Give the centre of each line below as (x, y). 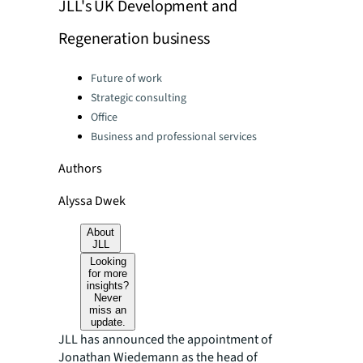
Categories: (89, 74)
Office (104, 117)
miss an (108, 310)
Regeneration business (134, 39)
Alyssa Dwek (92, 201)
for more (108, 273)
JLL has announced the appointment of (165, 340)
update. (108, 322)
